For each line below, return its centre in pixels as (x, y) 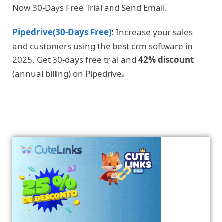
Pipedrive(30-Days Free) (62, 32)
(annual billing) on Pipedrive (67, 73)
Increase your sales (153, 32)
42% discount (166, 59)
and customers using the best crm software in (103, 46)
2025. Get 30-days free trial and (75, 59)
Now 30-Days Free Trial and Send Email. (90, 8)
